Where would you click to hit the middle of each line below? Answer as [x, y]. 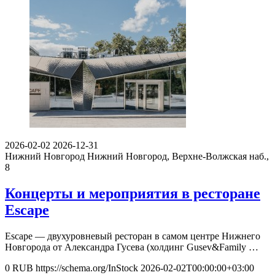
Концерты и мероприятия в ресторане [133, 193]
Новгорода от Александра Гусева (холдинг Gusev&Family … [132, 247]
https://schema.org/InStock [87, 268]
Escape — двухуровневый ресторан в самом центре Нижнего [133, 236]
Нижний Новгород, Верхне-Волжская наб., [178, 156]
